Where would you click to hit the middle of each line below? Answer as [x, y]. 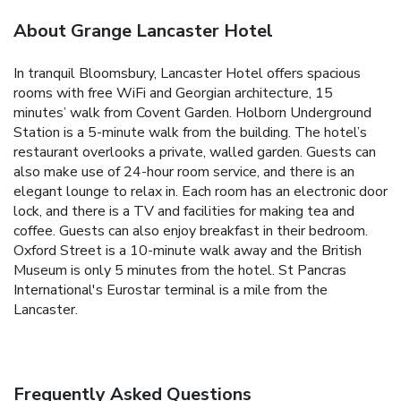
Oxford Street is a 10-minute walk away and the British [188, 250]
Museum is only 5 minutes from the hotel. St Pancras [180, 270]
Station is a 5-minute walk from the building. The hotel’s [190, 132]
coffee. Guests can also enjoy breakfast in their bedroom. [191, 230]
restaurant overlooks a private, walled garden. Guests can [195, 152]
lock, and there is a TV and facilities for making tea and [184, 211]
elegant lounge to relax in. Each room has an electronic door [200, 191]
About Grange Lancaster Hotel [143, 30]
